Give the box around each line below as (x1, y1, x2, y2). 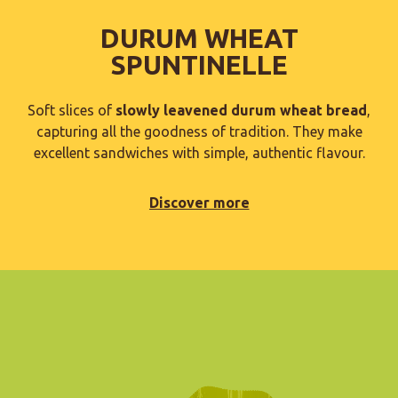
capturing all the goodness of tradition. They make (36, 123, 362, 140)
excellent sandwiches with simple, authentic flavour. (33, 145, 365, 162)
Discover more (148, 195, 250, 211)
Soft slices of (28, 102, 115, 119)
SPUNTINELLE (110, 50, 288, 81)
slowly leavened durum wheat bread (115, 102, 367, 119)
